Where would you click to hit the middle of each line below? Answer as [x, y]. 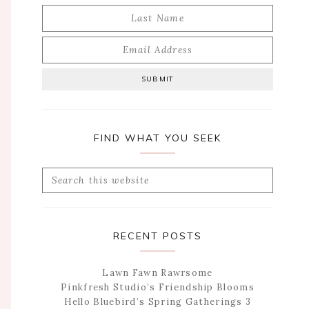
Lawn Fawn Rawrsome [158, 273]
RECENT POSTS [158, 236]
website [58, 203]
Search [56, 175]
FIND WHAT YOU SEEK [158, 138]
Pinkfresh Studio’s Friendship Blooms [158, 288]
